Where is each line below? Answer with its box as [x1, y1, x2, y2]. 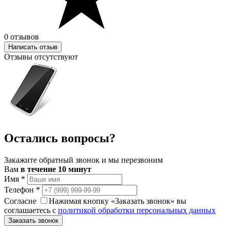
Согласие [4, 197, 36, 206]
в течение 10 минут [21, 165, 91, 174]
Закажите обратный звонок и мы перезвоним [4, 156, 163, 165]
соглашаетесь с [4, 206, 58, 215]
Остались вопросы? [4, 131, 116, 145]
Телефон [4, 185, 36, 195]
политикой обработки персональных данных [58, 206, 216, 215]
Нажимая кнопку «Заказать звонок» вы [49, 197, 186, 206]
